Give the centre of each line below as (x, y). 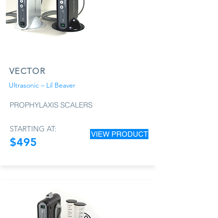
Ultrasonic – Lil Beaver (42, 85)
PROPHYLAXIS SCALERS (51, 105)
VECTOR (27, 71)
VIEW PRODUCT (119, 134)
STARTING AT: (33, 128)
